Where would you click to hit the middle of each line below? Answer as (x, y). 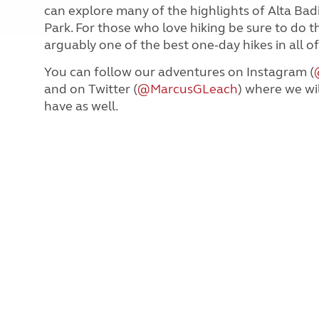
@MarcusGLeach (188, 89)
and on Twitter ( (91, 89)
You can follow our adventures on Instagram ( (179, 72)
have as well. (81, 106)
